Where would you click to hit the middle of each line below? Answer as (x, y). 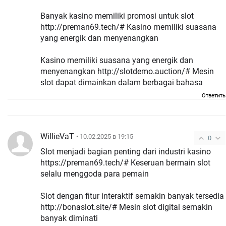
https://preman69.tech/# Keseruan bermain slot (125, 163)
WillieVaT (57, 137)
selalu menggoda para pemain (95, 174)
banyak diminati (69, 218)
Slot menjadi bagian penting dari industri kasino (126, 152)
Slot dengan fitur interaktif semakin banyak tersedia (132, 196)
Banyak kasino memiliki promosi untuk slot (117, 16)
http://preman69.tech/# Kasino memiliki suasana (128, 27)
